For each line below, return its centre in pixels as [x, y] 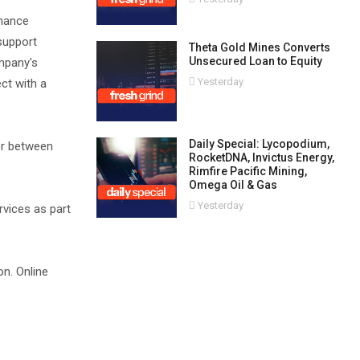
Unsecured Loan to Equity [255, 61]
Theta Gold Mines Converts [259, 47]
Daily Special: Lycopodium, [259, 144]
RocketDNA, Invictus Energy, [261, 157]
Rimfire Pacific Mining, [247, 171]
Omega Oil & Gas [233, 185]
